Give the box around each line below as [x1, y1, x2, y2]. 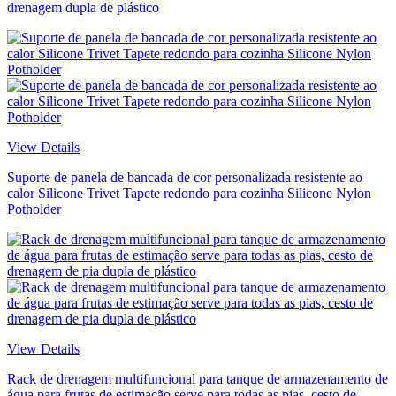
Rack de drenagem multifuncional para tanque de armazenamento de [7, 371, 388, 387]
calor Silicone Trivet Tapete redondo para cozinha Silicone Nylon [7, 186, 371, 202]
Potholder [7, 202, 61, 217]
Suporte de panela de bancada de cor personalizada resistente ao [7, 170, 362, 186]
